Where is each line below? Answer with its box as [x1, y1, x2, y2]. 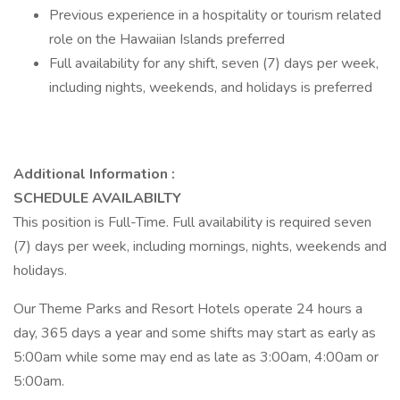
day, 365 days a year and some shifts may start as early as [13, 323, 376, 343]
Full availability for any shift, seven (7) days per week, [49, 54, 379, 73]
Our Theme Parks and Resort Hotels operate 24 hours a [13, 299, 362, 319]
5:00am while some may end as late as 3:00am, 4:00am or [13, 347, 379, 367]
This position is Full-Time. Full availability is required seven [13, 212, 371, 232]
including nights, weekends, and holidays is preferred [49, 78, 372, 97]
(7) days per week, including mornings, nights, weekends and [13, 237, 387, 256]
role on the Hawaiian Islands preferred [49, 29, 285, 49]
